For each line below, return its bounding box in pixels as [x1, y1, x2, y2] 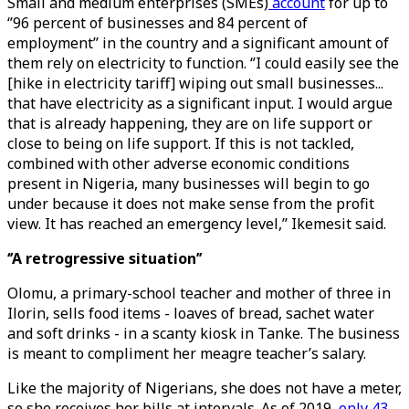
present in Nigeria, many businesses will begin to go [7, 173, 370, 194]
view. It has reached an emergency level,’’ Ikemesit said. [7, 214, 386, 234]
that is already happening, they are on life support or [7, 113, 372, 133]
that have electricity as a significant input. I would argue [7, 93, 393, 113]
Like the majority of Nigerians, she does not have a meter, [7, 378, 402, 398]
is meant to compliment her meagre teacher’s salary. [7, 343, 366, 363]
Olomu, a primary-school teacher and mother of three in [7, 283, 391, 303]
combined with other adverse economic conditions [7, 153, 350, 173]
